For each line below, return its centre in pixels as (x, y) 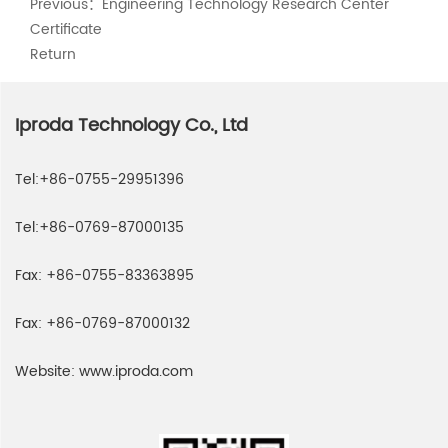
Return (53, 54)
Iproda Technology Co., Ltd (131, 125)
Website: (47, 371)
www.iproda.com (136, 371)
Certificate (66, 29)
